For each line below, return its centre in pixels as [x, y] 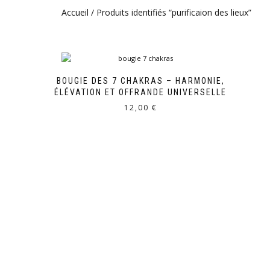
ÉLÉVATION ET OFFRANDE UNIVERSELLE [141, 93]
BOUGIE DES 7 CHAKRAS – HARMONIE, [140, 81]
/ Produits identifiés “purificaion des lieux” [170, 12]
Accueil [75, 12]
